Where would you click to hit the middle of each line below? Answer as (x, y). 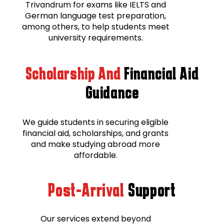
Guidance (112, 92)
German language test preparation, (96, 15)
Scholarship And (75, 73)
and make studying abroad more (96, 144)
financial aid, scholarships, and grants (96, 133)
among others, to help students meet (95, 26)
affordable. (95, 155)
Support (150, 190)
